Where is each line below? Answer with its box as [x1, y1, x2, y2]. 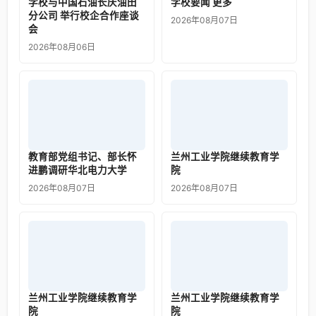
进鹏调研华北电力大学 [28, 164, 127, 176]
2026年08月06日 [28, 42, 95, 52]
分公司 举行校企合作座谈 [28, 10, 139, 21]
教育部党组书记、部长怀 [28, 151, 137, 162]
